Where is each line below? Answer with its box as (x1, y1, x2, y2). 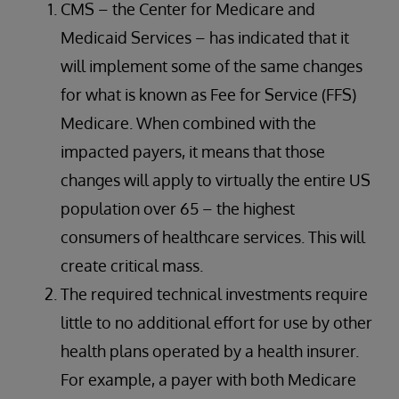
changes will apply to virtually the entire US (61, 170, 370, 190)
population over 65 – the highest (61, 199, 295, 218)
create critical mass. (61, 256, 203, 275)
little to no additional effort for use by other (61, 313, 372, 332)
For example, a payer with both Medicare (61, 370, 356, 389)
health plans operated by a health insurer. (61, 341, 359, 361)
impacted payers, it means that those (61, 142, 325, 161)
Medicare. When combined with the (61, 113, 316, 133)
